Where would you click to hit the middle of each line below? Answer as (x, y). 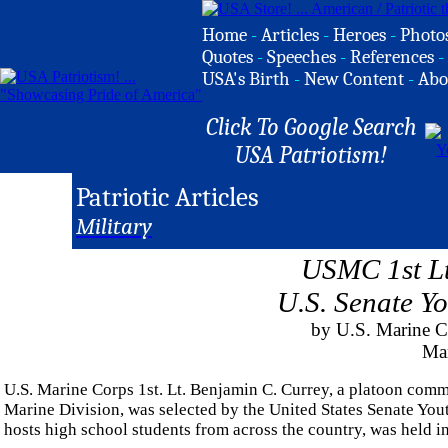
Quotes (227, 57)
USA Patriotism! (311, 155)
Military (114, 227)
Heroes (359, 35)
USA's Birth (246, 79)
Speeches (301, 57)
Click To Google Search (311, 127)
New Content (354, 79)
